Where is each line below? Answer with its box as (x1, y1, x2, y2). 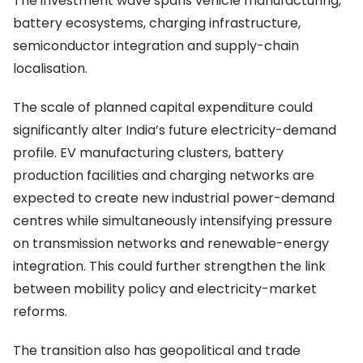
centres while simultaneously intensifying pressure (13, 211, 332, 231)
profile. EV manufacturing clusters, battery (13, 143, 284, 163)
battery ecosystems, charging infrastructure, (13, 14, 301, 33)
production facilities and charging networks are (13, 166, 314, 186)
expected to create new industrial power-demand (13, 189, 335, 208)
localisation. (13, 59, 88, 79)
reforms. (13, 302, 67, 322)
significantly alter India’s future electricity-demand (13, 121, 336, 140)
